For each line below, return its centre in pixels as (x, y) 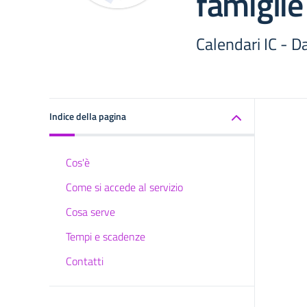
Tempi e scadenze (106, 236)
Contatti (85, 261)
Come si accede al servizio (124, 187)
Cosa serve (90, 212)
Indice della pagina (88, 116)
